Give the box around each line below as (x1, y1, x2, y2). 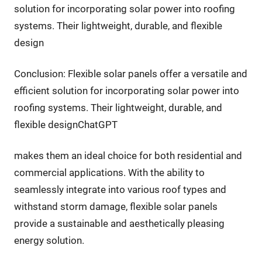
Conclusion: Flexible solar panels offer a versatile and (13, 68, 247, 80)
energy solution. (13, 235, 84, 247)
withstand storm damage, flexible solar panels (13, 201, 218, 213)
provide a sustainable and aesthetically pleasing (13, 218, 225, 230)
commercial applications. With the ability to (13, 167, 205, 179)
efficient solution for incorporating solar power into (13, 85, 239, 97)
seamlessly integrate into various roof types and (13, 184, 226, 196)
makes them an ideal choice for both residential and (13, 150, 242, 162)
